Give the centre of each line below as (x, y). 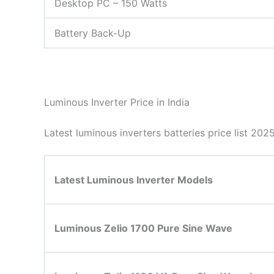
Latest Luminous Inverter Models (134, 180)
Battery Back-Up (93, 33)
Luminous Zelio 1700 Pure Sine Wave (143, 228)
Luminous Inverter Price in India (117, 102)
